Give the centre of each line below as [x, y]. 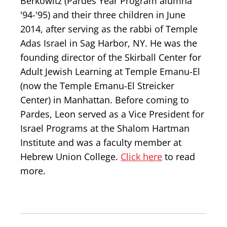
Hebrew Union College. [70, 157]
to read [179, 157]
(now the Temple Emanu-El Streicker [97, 86]
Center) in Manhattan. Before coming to [105, 100]
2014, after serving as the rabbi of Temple [109, 29]
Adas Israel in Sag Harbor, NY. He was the [109, 43]
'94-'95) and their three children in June [103, 15]
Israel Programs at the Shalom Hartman [105, 128]
